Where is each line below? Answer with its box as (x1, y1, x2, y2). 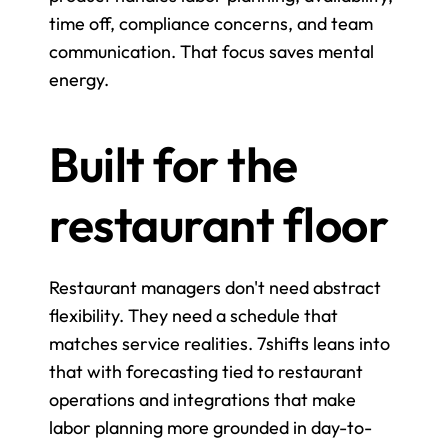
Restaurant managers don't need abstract (49, 276, 381, 300)
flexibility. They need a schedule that (49, 304, 338, 328)
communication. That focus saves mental (49, 40, 374, 64)
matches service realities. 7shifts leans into (49, 332, 390, 356)
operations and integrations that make (49, 388, 356, 412)
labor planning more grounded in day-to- (49, 416, 372, 440)
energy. (49, 68, 109, 92)
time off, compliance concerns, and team (49, 12, 373, 36)
